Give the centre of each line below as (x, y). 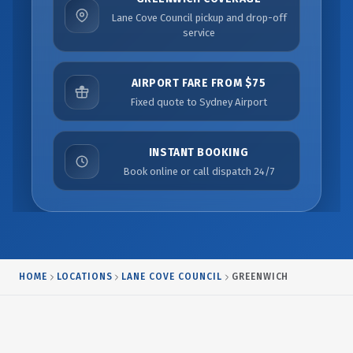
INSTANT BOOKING (199, 152)
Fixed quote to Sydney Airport (199, 102)
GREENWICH (260, 277)
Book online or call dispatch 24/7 (199, 171)
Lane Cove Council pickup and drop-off (199, 18)
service (199, 33)
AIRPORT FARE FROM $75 (199, 83)
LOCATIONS (84, 277)
